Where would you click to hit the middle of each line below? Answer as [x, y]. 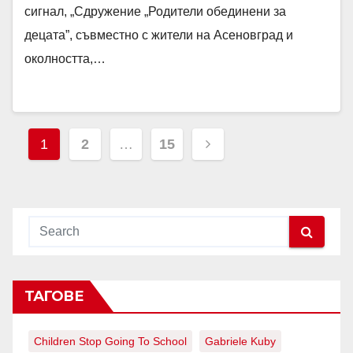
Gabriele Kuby [240, 341]
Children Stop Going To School [110, 341]
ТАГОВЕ [54, 296]
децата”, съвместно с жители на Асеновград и [159, 35]
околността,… [65, 59]
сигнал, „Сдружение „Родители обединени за [155, 11]
